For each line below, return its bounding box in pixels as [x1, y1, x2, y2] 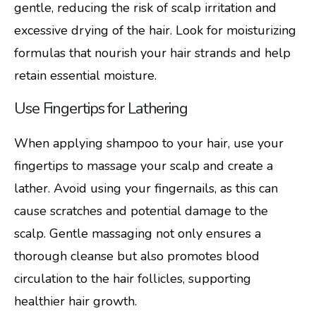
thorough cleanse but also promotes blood [14, 248, 260, 265]
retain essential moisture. [14, 67, 157, 85]
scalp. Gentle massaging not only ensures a [14, 225, 261, 243]
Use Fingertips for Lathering [14, 98, 188, 120]
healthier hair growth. [14, 293, 137, 310]
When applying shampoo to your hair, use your [14, 135, 284, 152]
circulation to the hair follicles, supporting [14, 270, 251, 288]
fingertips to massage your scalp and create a [14, 157, 273, 175]
